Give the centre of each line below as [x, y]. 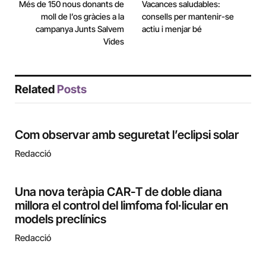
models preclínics [61, 219]
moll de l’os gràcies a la [83, 16]
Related [36, 89]
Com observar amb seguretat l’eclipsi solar [127, 135]
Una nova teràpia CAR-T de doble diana [118, 192]
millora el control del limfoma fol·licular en [121, 205]
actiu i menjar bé [172, 29]
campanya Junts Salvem [80, 29]
